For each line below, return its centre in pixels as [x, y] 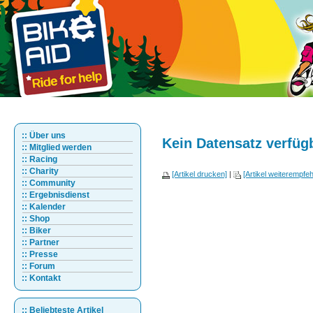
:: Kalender [44, 207]
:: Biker [36, 231]
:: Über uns [44, 136]
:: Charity [40, 171]
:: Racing [39, 159]
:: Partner [41, 242]
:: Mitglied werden [57, 147]
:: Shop [36, 219]
